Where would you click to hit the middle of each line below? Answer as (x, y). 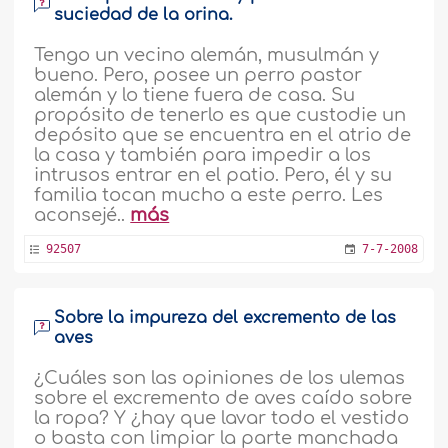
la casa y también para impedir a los (203, 154)
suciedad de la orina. (143, 14)
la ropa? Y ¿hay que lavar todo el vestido (222, 417)
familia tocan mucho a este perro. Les (209, 194)
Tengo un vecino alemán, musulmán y (207, 54)
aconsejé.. (82, 214)
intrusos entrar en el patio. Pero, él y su (213, 174)
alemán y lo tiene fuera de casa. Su (195, 94)
